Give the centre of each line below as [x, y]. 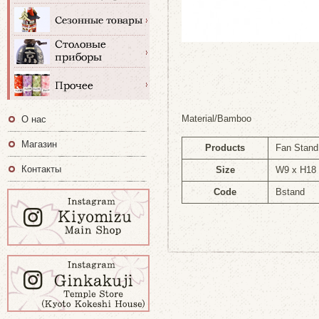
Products [225, 148]
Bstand [290, 192]
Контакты [41, 169]
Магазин [39, 144]
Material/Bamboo [216, 119]
